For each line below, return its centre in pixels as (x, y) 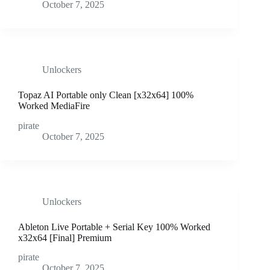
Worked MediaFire (54, 105)
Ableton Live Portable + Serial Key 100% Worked (114, 227)
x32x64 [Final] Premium (65, 237)
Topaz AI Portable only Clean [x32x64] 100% (106, 95)
